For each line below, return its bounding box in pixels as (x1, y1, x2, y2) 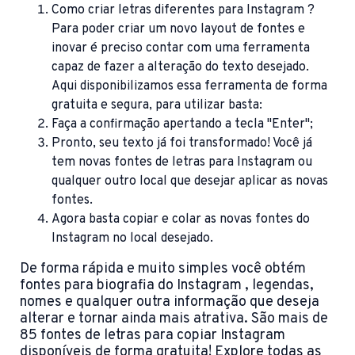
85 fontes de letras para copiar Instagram (20, 326, 285, 345)
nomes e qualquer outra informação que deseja (20, 293, 319, 312)
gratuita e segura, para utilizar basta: (52, 97, 262, 114)
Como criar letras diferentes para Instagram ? (52, 2, 315, 19)
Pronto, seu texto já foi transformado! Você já (52, 136, 312, 152)
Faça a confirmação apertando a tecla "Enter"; (52, 116, 313, 133)
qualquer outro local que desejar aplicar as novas (52, 174, 328, 190)
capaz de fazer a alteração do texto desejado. (52, 59, 309, 76)
